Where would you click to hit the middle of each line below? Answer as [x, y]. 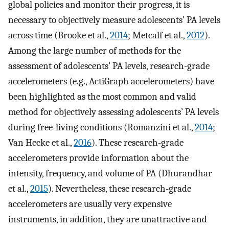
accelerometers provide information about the [98, 158]
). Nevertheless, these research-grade [120, 189]
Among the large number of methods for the [95, 51]
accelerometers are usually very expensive [90, 204]
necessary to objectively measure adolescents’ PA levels [114, 20]
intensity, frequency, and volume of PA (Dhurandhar [110, 174]
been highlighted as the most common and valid [102, 97]
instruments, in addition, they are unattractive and [108, 220]
